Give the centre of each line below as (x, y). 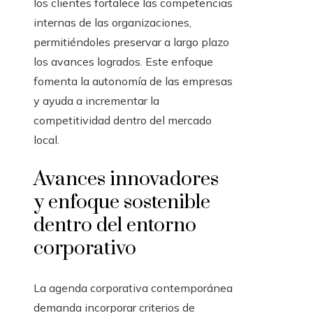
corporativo (85, 249)
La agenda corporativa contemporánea (133, 288)
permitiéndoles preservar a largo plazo (131, 42)
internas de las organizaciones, (112, 23)
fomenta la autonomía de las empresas (133, 81)
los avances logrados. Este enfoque (123, 62)
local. (46, 140)
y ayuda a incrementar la (96, 101)
